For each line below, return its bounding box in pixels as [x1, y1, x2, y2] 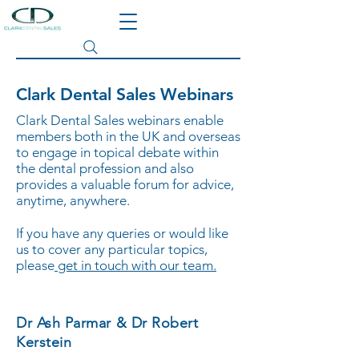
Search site [101, 38, 176, 55]
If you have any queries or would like [16, 225, 228, 241]
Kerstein [16, 333, 72, 351]
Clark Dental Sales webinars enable [16, 112, 224, 128]
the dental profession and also [16, 160, 194, 176]
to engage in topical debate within [16, 144, 219, 160]
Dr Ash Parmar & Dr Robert [16, 314, 199, 332]
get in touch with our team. [58, 257, 216, 273]
